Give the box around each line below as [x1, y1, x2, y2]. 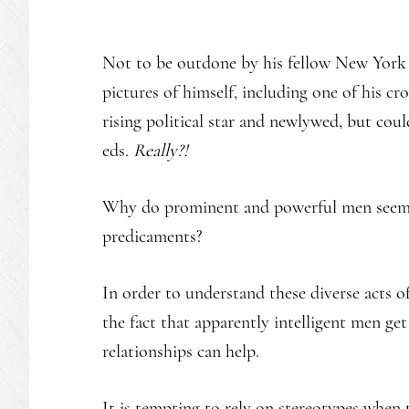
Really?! [133, 140, 188, 162]
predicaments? [102, 225, 203, 247]
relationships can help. [102, 341, 259, 362]
